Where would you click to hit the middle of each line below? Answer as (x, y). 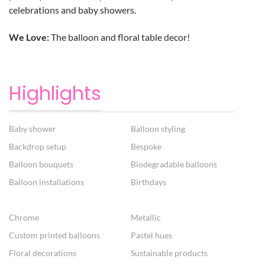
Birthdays (148, 182)
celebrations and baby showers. (72, 9)
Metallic (146, 218)
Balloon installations (46, 182)
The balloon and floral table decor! (119, 37)
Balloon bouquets (41, 164)
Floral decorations (43, 253)
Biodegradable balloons (174, 164)
